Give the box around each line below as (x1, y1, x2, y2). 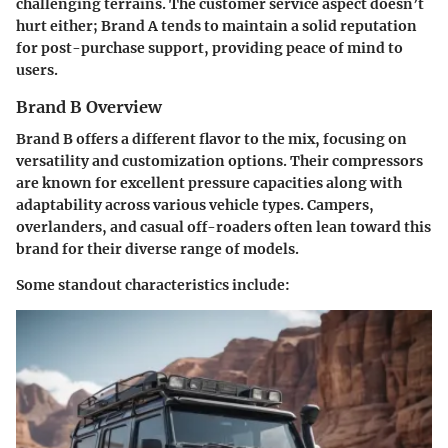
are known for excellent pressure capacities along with (16, 174, 402, 193)
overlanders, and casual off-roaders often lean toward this (16, 218, 431, 237)
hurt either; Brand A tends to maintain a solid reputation (16, 16, 417, 35)
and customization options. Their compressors (89, 152, 423, 171)
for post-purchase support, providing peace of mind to (16, 38, 403, 57)
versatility (16, 152, 89, 171)
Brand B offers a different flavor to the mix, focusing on (16, 130, 407, 149)
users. (16, 60, 58, 79)
